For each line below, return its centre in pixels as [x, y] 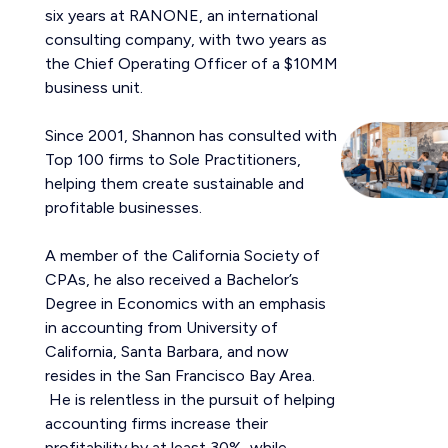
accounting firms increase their [156, 423]
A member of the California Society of [182, 255]
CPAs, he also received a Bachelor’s [171, 279]
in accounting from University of [161, 327]
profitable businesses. [123, 207]
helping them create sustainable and [174, 183]
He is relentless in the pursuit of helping [189, 399]
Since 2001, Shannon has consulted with [190, 135]
